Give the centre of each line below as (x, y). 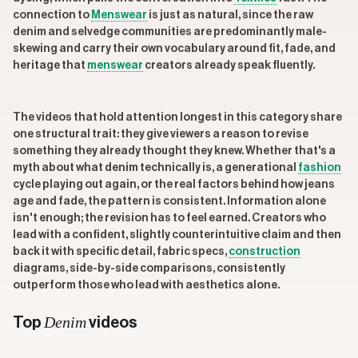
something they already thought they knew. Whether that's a (174, 151)
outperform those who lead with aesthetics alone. (146, 285)
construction (265, 252)
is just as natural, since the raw (230, 15)
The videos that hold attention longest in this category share (177, 117)
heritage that (50, 66)
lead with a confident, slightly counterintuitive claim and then (177, 235)
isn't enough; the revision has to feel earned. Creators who (169, 218)
